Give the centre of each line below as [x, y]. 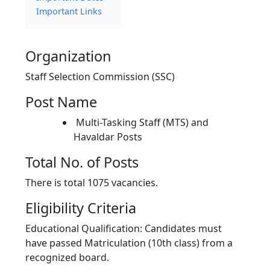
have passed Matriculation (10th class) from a [129, 243]
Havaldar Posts [108, 137]
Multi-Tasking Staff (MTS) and [141, 123]
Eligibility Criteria [81, 208]
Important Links [69, 11]
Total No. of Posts [82, 162]
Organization [68, 56]
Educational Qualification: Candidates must [124, 229]
